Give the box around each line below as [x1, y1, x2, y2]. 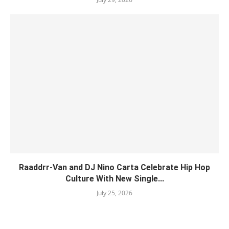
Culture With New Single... [65, 174, 164, 184]
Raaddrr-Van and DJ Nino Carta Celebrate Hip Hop [19, 163, 210, 173]
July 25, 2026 [97, 189, 132, 198]
